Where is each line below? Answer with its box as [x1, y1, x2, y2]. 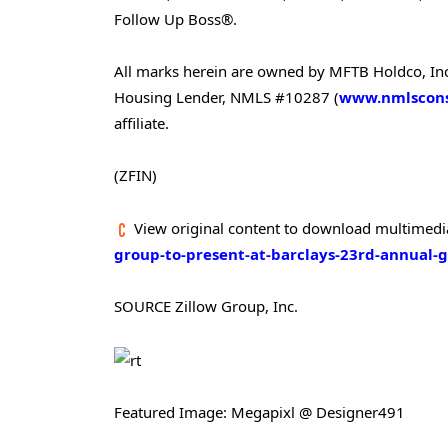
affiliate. [114, 113, 169, 134]
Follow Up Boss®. [114, 8, 241, 29]
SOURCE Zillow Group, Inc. [114, 295, 298, 316]
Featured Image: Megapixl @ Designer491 [114, 402, 405, 423]
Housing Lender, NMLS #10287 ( [114, 87, 339, 108]
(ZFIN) [114, 165, 157, 186]
